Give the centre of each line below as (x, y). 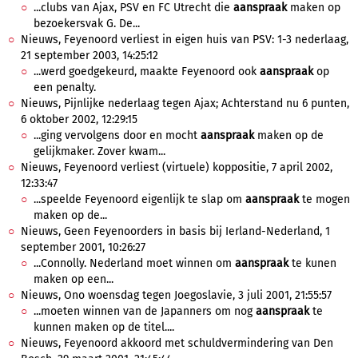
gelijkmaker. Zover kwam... (99, 151)
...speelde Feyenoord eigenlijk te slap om (139, 199)
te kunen (312, 263)
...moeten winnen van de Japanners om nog (145, 311)
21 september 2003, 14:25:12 (89, 56)
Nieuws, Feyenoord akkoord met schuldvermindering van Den (177, 343)
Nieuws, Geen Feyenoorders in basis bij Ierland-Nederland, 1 (175, 231)
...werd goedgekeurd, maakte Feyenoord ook (147, 72)
